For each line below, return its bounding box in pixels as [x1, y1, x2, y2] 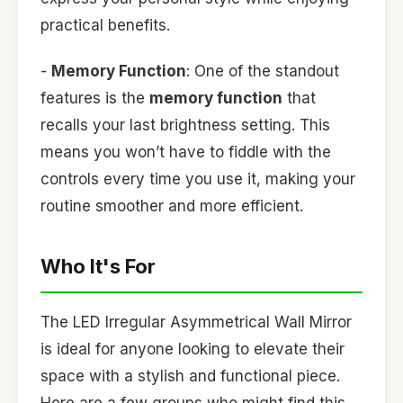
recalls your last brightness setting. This [40, 115, 330, 134]
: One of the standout [186, 61, 339, 80]
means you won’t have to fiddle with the [40, 142, 331, 161]
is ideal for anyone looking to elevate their [40, 340, 345, 359]
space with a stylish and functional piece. [40, 367, 340, 386]
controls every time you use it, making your [40, 169, 355, 188]
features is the [40, 88, 149, 107]
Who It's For [40, 254, 156, 278]
